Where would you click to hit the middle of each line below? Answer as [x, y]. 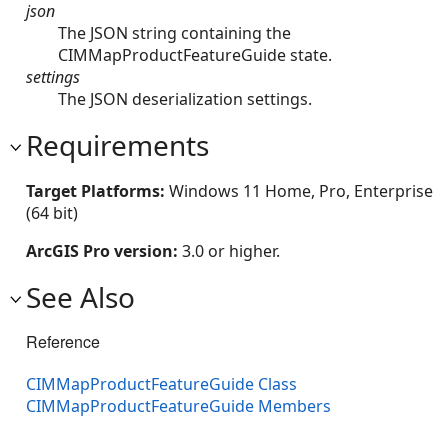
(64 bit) [52, 212]
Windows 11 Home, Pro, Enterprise [301, 190]
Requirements [117, 144]
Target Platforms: [97, 190]
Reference [63, 341]
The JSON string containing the [174, 32]
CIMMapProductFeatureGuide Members [178, 405]
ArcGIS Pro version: [104, 250]
